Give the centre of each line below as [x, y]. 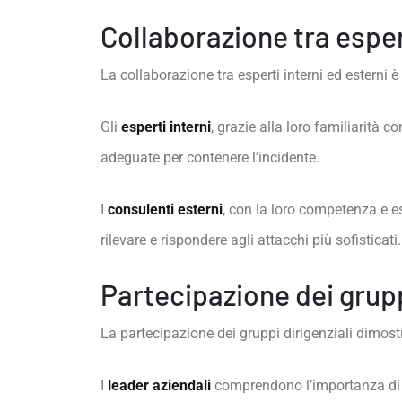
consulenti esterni [165, 210]
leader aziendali [159, 385]
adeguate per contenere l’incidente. [210, 157]
